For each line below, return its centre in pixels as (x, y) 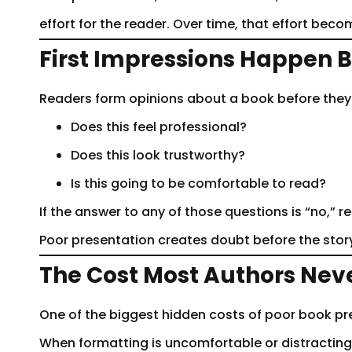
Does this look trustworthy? (158, 155)
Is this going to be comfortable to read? (198, 183)
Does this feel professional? (159, 126)
